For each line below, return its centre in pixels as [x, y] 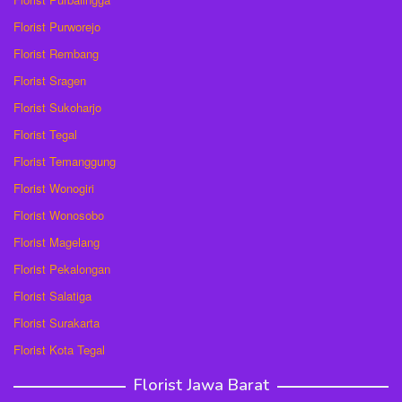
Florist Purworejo [57, 26]
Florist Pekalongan [62, 268]
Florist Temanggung [65, 161]
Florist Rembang [56, 53]
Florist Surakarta [57, 322]
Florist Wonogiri [54, 188]
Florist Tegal [45, 134]
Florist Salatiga [52, 295]
